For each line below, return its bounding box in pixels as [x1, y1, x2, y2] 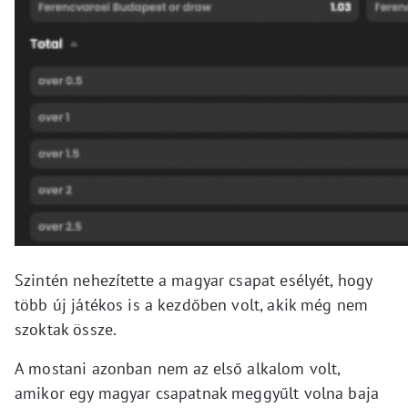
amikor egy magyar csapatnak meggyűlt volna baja [15, 382, 380, 403]
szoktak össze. [15, 318, 117, 340]
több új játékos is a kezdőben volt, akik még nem [15, 293, 369, 315]
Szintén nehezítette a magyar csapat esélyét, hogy [15, 269, 372, 291]
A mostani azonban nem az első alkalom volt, [15, 357, 341, 379]
